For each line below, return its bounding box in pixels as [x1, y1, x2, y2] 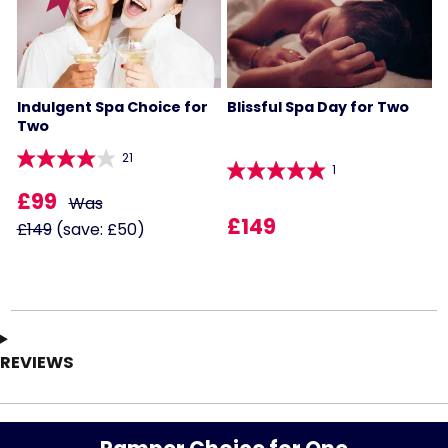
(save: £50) [51, 217, 145, 241]
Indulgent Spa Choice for [16, 96, 208, 117]
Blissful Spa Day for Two [226, 96, 409, 117]
